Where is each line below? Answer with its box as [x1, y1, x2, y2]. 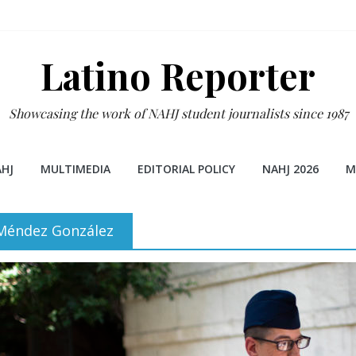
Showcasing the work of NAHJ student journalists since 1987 [8, 105, 348, 122]
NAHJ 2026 [261, 161, 319, 176]
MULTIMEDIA [40, 161, 110, 176]
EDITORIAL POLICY [137, 161, 235, 176]
